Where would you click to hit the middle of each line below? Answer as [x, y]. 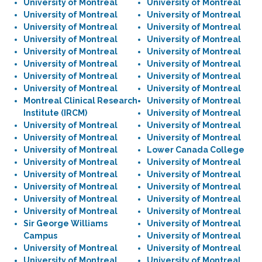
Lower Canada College [196, 150]
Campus [40, 236]
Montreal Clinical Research [80, 101]
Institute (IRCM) [55, 113]
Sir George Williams [65, 223]
